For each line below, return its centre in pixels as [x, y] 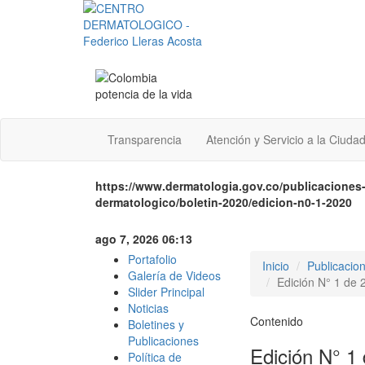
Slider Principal [166, 292]
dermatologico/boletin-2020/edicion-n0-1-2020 [224, 202]
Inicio [276, 266]
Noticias [148, 308]
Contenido [277, 321]
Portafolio [152, 259]
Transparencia [145, 139]
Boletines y [156, 324]
